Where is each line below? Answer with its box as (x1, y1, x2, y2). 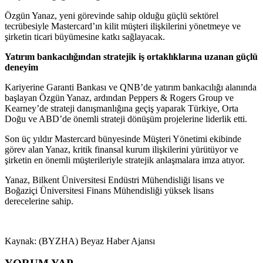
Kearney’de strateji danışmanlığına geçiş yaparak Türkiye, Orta (5, 103, 238, 113)
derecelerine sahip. (5, 195, 73, 206)
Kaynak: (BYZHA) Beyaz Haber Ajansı (5, 235, 155, 246)
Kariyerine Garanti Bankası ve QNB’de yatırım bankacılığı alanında (5, 82, 257, 92)
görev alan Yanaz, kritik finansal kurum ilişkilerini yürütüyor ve (5, 144, 238, 154)
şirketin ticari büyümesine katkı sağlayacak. (5, 31, 167, 42)
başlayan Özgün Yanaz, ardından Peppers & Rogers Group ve (5, 92, 234, 103)
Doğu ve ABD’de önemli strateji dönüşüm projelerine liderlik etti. (5, 113, 249, 124)
